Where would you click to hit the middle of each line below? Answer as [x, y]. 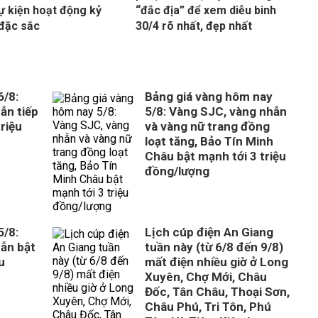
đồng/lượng [177, 171]
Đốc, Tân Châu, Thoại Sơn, [217, 292]
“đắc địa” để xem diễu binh [205, 10]
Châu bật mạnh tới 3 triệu [215, 156]
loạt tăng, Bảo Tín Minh [209, 141]
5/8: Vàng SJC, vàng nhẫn [216, 111]
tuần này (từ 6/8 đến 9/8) [214, 247]
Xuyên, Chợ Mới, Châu [206, 277]
